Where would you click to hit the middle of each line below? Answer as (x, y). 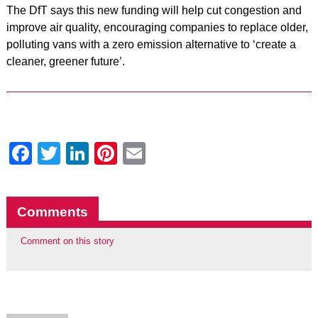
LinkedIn (132, 153)
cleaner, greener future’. (65, 61)
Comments (52, 212)
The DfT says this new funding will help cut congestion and (154, 10)
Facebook (82, 153)
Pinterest (162, 153)
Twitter (94, 153)
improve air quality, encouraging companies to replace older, (157, 27)
